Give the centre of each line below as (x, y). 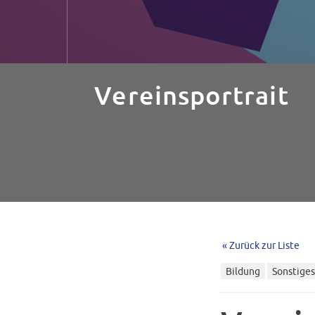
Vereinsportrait (192, 96)
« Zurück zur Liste (261, 245)
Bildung (243, 271)
